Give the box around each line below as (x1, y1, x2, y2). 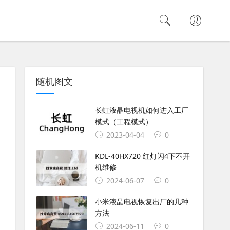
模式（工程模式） (94, 117, 152, 126)
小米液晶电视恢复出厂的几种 (94, 196, 188, 206)
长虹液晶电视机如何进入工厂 (94, 105, 188, 115)
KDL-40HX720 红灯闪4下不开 (94, 150, 190, 161)
